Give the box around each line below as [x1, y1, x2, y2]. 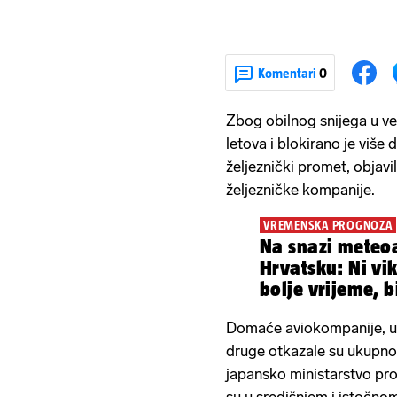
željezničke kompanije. [226, 181, 375, 199]
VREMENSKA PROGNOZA [263, 218, 393, 233]
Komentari [258, 65, 319, 81]
